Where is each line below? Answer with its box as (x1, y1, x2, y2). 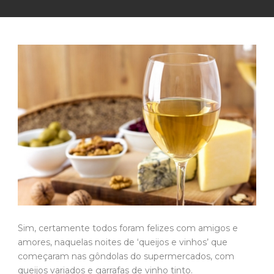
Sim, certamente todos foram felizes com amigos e (18, 223, 238, 234)
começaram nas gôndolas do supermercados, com (18, 251, 234, 262)
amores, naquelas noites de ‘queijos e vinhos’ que (18, 237, 228, 248)
